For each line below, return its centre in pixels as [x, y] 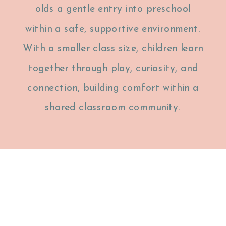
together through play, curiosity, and [113, 69]
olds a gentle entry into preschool [113, 9]
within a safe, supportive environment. [113, 29]
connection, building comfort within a [113, 88]
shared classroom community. [113, 108]
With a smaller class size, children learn [113, 49]
